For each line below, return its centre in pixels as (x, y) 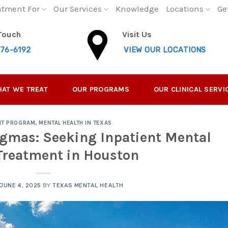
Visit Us (137, 35)
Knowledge (137, 9)
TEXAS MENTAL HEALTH (88, 185)
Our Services (77, 9)
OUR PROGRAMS (101, 89)
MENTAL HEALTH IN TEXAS (75, 123)
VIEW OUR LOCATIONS (165, 50)
